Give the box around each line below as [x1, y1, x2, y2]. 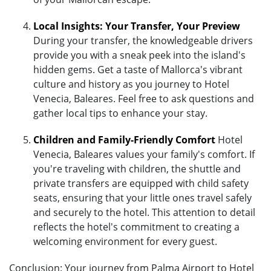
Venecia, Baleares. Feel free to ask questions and [33, 91, 254, 105]
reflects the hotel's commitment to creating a [33, 220, 240, 233]
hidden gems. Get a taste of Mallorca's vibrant [33, 62, 243, 76]
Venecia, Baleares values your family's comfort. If [33, 147, 255, 161]
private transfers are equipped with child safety [33, 176, 249, 190]
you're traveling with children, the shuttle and [33, 162, 241, 175]
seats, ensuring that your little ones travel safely [33, 191, 252, 204]
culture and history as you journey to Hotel [33, 77, 229, 91]
